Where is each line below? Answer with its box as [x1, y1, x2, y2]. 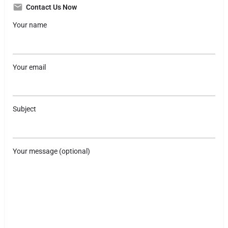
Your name [13, 21, 47, 29]
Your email [13, 63, 46, 71]
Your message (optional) [13, 147, 90, 155]
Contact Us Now [26, 3, 77, 11]
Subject [13, 105, 36, 113]
